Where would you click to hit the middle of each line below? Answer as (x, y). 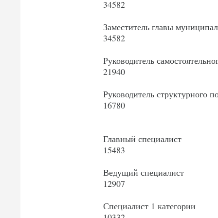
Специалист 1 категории (149, 206)
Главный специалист (142, 139)
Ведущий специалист (144, 173)
